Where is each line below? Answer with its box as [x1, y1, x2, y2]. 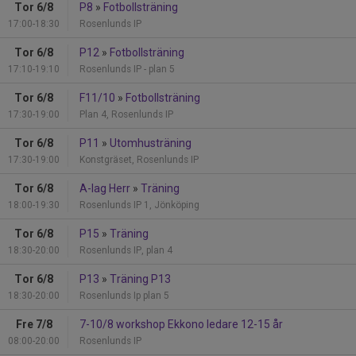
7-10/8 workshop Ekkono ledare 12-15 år [79, 317, 283, 331]
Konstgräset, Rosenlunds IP [79, 153, 199, 165]
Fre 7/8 [15, 317, 52, 331]
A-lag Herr [79, 181, 130, 195]
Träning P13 [110, 272, 171, 285]
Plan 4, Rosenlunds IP [79, 108, 173, 120]
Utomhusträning [110, 136, 192, 149]
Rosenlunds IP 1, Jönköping [79, 199, 199, 211]
